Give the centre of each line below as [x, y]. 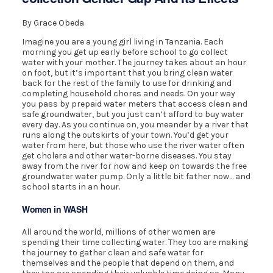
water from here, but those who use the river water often [133, 145]
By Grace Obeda [53, 23]
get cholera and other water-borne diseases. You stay [127, 155]
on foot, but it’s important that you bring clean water [128, 73]
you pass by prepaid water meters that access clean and [135, 104]
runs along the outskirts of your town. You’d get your [126, 135]
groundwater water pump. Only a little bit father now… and [136, 176]
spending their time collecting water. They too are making [135, 243]
